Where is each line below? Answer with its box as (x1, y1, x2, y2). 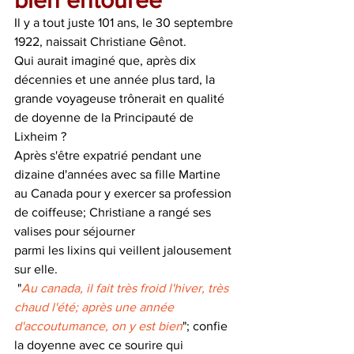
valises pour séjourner (14, 224, 135, 238)
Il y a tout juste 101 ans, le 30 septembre (14, 16, 236, 29)
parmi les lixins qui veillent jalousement (14, 243, 235, 257)
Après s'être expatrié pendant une (14, 149, 205, 162)
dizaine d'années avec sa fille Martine (14, 168, 224, 181)
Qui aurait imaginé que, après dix (14, 54, 199, 67)
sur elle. (14, 262, 58, 276)
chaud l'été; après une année (14, 300, 177, 314)
